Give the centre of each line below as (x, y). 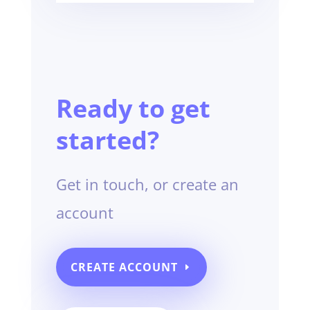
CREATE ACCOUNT (124, 267)
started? (107, 140)
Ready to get (133, 108)
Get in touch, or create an (147, 184)
